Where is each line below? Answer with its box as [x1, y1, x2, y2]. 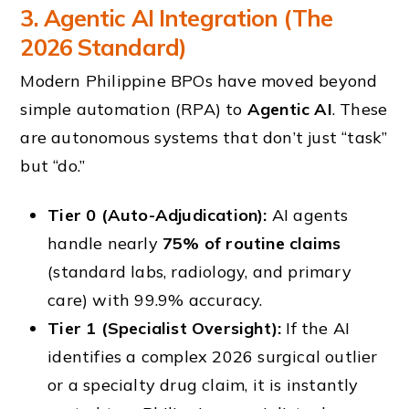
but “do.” [20, 154, 86, 176]
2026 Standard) [20, 32, 187, 61]
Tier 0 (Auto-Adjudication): [47, 204, 267, 226]
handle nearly [47, 233, 163, 255]
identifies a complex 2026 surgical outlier [47, 346, 378, 368]
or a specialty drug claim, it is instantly [47, 374, 359, 396]
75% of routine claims [163, 233, 341, 255]
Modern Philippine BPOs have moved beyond [20, 69, 378, 91]
